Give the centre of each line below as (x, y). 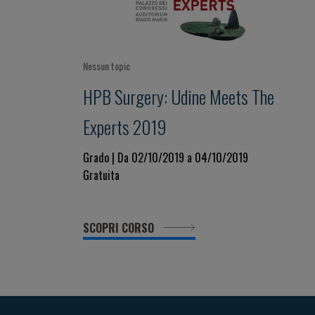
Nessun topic (107, 66)
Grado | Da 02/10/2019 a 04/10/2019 (166, 157)
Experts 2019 (125, 127)
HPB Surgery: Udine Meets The (179, 96)
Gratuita (101, 175)
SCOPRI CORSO (120, 228)
